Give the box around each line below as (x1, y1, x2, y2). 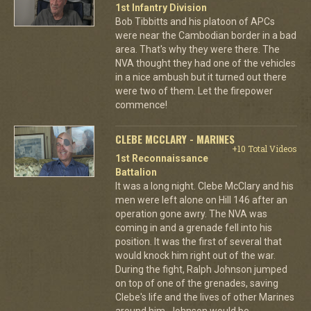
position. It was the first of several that (115, 235, 282, 247)
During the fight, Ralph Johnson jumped (115, 263, 287, 275)
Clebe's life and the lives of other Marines (115, 291, 294, 303)
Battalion (115, 166, 157, 178)
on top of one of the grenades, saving (115, 277, 278, 289)
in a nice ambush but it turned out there (115, 71, 287, 83)
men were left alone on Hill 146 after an (115, 194, 287, 205)
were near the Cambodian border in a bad (115, 29, 296, 41)
